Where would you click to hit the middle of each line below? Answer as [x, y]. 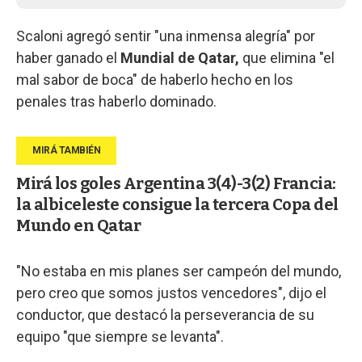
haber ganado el [67, 57]
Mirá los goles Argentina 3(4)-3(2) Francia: [176, 183]
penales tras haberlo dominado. [116, 101]
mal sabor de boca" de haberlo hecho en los [155, 79]
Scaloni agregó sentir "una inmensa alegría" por [166, 36]
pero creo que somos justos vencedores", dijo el [171, 293]
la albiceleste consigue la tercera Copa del [177, 204]
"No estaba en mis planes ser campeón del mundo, [179, 271]
